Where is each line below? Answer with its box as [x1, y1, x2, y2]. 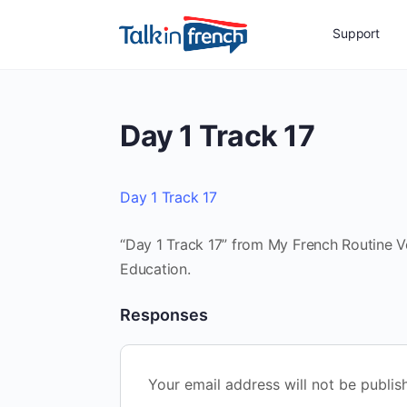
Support [333, 25, 380, 41]
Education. [120, 260, 191, 278]
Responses [120, 305, 208, 324]
